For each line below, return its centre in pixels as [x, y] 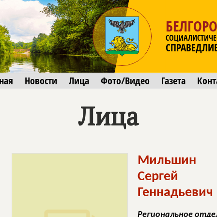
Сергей [158, 177]
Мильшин [167, 161]
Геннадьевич [175, 193]
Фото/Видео [125, 81]
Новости [41, 81]
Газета [173, 81]
